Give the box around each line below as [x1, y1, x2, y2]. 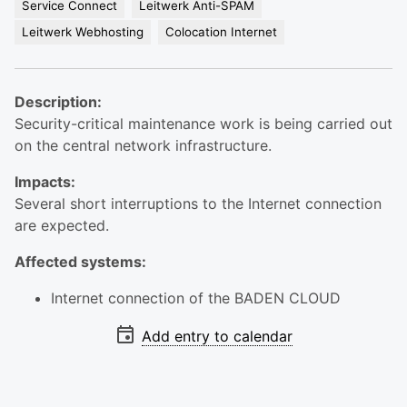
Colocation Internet [165, 25, 277, 39]
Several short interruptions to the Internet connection [15, 194, 382, 213]
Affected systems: [15, 253, 146, 271]
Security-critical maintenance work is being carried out [15, 114, 392, 133]
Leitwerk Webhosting [22, 25, 144, 39]
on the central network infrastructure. [15, 136, 272, 154]
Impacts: [15, 173, 75, 191]
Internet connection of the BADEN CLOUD [51, 289, 341, 307]
